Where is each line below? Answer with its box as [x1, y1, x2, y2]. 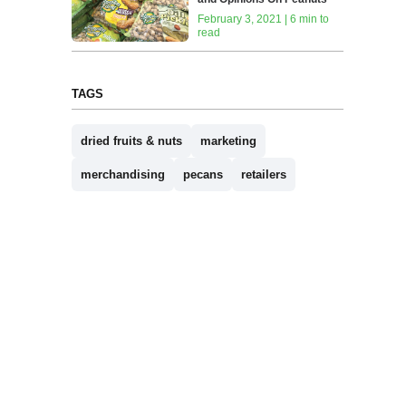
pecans [182, 167, 223, 181]
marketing [199, 133, 256, 148]
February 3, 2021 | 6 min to [198, 12, 330, 25]
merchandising [80, 167, 165, 181]
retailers [240, 167, 286, 181]
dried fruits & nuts [80, 133, 182, 148]
